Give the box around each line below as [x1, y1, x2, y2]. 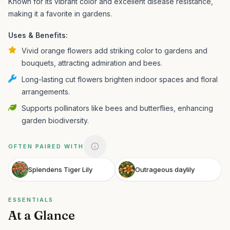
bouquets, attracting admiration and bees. [22, 59, 162, 67]
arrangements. [22, 87, 70, 96]
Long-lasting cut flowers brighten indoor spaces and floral [22, 75, 218, 84]
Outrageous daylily [135, 165, 195, 174]
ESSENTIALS [8, 196, 53, 203]
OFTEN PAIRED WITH [8, 143, 84, 150]
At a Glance [8, 208, 75, 223]
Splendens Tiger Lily [28, 165, 92, 174]
